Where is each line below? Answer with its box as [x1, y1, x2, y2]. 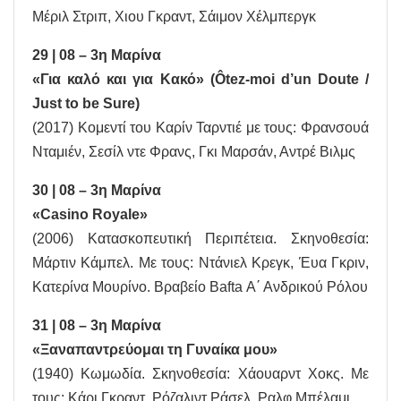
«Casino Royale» [32, 207, 148, 223]
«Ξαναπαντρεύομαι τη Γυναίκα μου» [32, 342, 277, 358]
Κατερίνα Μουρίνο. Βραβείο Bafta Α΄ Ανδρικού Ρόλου [32, 279, 368, 295]
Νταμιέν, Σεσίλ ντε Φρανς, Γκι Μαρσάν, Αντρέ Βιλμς [32, 144, 355, 160]
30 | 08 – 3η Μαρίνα [32, 183, 161, 199]
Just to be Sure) [32, 96, 140, 112]
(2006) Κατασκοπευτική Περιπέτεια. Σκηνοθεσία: [32, 231, 369, 247]
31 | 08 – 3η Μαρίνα [32, 318, 161, 334]
